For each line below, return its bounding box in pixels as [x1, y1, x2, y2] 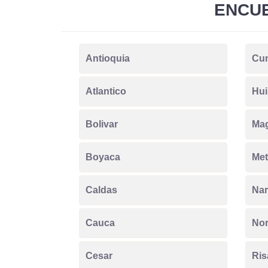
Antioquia [86, 53, 130, 63]
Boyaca [86, 151, 120, 162]
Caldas [86, 184, 117, 195]
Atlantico [86, 86, 126, 96]
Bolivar [86, 118, 118, 129]
